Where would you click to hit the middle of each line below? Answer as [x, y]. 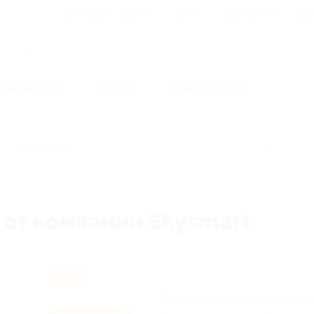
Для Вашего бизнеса [109, 14]
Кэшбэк [115, 88]
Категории [47, 146]
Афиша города [207, 88]
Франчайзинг [248, 14]
